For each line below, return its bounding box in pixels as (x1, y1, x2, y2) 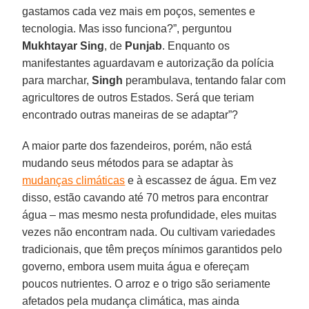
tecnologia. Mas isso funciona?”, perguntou (22, 22, 232, 34)
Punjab (125, 39, 163, 52)
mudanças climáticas (22, 174, 126, 186)
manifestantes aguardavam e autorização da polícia (22, 57, 275, 69)
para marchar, (22, 74, 92, 86)
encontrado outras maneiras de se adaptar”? (22, 108, 239, 121)
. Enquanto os (162, 39, 230, 52)
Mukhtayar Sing (22, 39, 105, 52)
